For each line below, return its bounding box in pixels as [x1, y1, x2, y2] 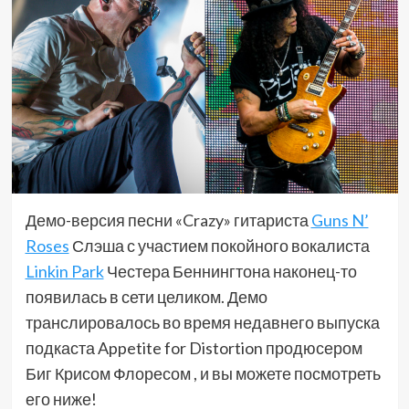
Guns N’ [310, 210, 369, 231]
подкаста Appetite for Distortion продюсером [25, 338, 362, 359]
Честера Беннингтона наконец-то [103, 261, 357, 282]
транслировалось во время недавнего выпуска [25, 312, 380, 333]
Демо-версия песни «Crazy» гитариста [25, 210, 311, 231]
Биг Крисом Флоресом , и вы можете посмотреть [25, 363, 381, 384]
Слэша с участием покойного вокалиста [68, 236, 370, 257]
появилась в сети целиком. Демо [25, 287, 267, 308]
